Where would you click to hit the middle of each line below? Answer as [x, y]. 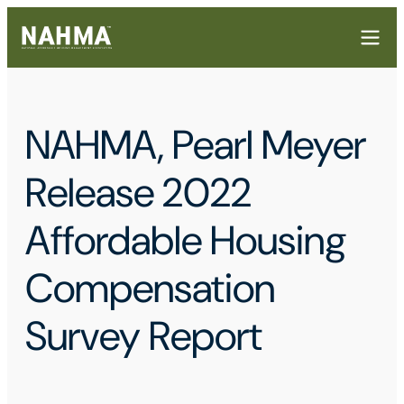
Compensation [150, 289]
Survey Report [144, 336]
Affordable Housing [186, 241]
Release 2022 [138, 193]
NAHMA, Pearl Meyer [196, 145]
